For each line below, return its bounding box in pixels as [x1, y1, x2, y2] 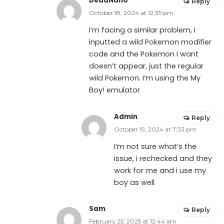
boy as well [113, 177, 154, 187]
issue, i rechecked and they [113, 153, 212, 163]
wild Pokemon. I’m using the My [89, 72, 201, 83]
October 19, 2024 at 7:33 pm [113, 125, 196, 133]
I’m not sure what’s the [113, 141, 196, 151]
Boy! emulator [89, 84, 140, 95]
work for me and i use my [113, 165, 206, 175]
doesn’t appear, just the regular [89, 60, 204, 71]
